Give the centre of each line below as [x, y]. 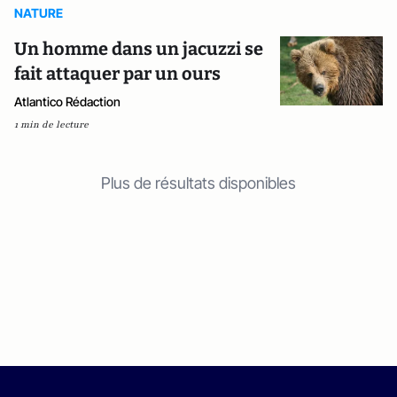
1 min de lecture [51, 125]
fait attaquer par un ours [117, 74]
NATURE [39, 13]
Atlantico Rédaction [67, 101]
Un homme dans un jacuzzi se [139, 49]
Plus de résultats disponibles [198, 183]
